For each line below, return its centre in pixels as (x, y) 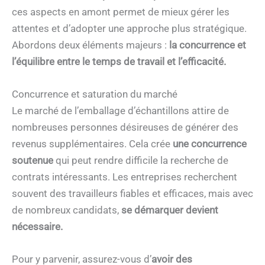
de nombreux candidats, (67, 210)
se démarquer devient (170, 210)
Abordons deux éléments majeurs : (91, 45)
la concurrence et (208, 45)
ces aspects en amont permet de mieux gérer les (121, 12)
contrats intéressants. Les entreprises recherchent (125, 177)
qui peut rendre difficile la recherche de (141, 160)
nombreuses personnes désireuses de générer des (125, 127)
